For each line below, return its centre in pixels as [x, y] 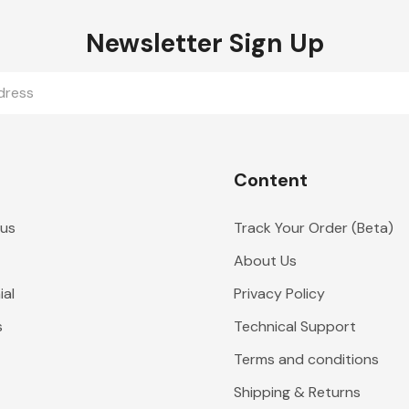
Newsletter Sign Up [204, 43]
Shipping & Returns [297, 392]
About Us [265, 261]
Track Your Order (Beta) [313, 228]
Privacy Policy [279, 294]
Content [270, 180]
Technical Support [294, 326]
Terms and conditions [306, 359]
